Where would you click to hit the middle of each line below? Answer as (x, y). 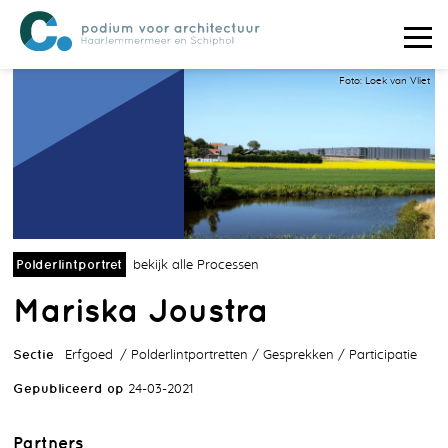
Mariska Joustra (140, 310)
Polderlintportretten (189, 355)
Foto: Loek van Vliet (384, 81)
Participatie (382, 355)
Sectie (33, 354)
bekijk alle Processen (195, 266)
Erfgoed (88, 355)
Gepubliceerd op (68, 388)
